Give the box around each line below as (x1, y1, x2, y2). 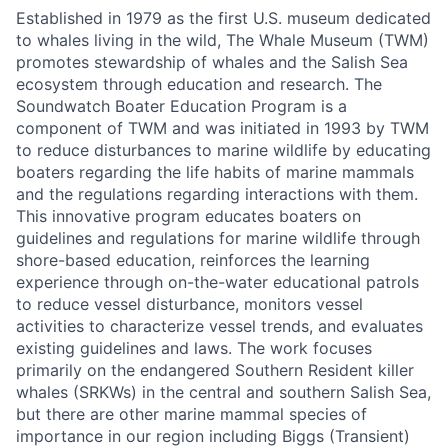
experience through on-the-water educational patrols (16, 272, 419, 292)
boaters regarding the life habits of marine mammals (16, 162, 414, 182)
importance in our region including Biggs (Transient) (16, 426, 410, 446)
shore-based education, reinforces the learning (16, 250, 370, 270)
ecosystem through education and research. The (16, 74, 382, 94)
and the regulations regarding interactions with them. (16, 184, 418, 204)
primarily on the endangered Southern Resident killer (16, 360, 414, 380)
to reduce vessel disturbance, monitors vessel (16, 294, 363, 314)
